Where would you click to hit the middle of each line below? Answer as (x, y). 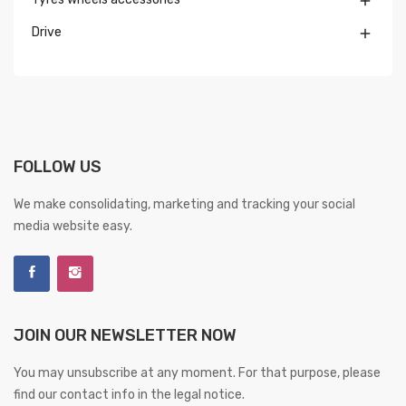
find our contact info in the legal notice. (129, 395)
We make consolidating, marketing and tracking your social (184, 205)
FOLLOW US (58, 167)
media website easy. (73, 227)
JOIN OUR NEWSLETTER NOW (125, 336)
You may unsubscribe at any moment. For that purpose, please (197, 373)
